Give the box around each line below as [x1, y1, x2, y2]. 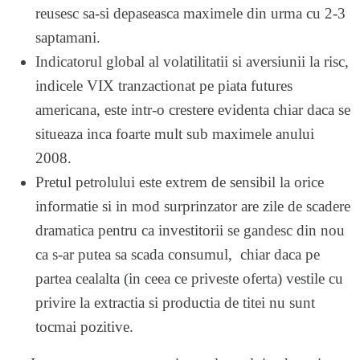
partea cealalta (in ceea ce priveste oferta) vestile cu [35, 269, 343, 287]
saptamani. [35, 28, 100, 46]
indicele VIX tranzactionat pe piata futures [35, 76, 292, 94]
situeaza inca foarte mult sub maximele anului [35, 125, 314, 142]
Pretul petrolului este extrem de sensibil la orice [35, 173, 324, 190]
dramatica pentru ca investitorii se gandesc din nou [35, 221, 345, 239]
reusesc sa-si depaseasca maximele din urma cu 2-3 [35, 4, 346, 22]
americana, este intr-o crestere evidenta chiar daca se [35, 100, 350, 118]
